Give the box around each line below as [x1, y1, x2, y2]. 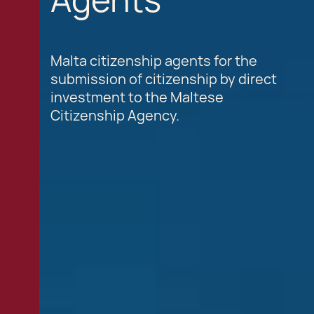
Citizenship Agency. [50, 107, 179, 125]
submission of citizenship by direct [50, 70, 277, 88]
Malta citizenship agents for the [50, 52, 257, 70]
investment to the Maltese [50, 88, 224, 107]
